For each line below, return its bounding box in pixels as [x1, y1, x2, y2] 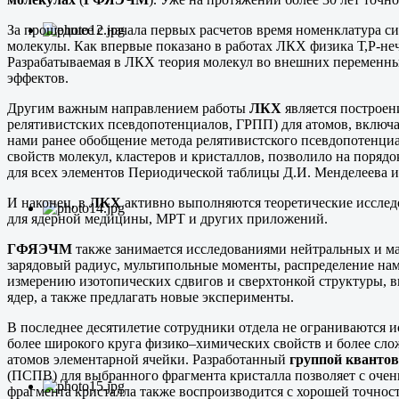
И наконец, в [7, 194, 89, 210]
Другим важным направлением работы [7, 100, 249, 116]
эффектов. [7, 69, 69, 85]
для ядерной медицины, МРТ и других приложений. [7, 210, 328, 226]
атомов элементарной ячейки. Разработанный [7, 351, 289, 367]
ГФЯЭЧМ [7, 240, 76, 256]
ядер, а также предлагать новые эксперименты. [7, 289, 294, 305]
